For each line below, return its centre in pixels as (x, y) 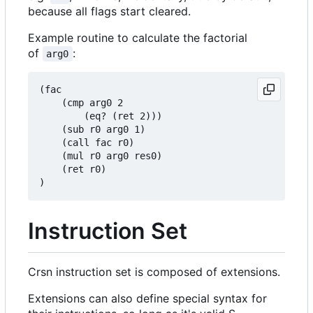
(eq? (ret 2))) (101, 116)
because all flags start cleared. (109, 12)
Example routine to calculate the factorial (138, 38)
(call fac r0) (87, 143)
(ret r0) (73, 169)
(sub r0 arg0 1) (92, 130)
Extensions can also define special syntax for (147, 298)
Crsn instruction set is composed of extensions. (154, 271)
